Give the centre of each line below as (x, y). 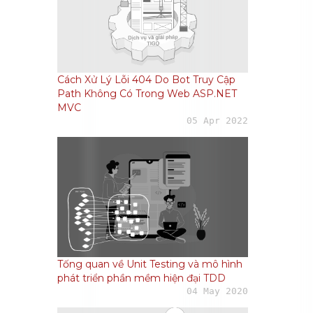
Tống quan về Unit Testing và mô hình (150, 264)
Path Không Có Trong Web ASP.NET (147, 94)
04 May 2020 (217, 291)
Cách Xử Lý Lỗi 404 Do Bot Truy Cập (147, 80)
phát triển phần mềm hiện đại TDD (142, 278)
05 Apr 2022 (217, 121)
